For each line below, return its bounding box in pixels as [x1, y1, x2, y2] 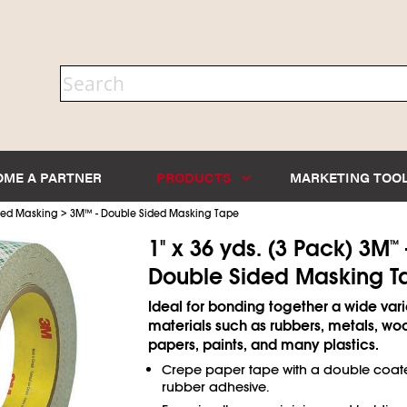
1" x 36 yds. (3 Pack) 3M [148, 234, 390, 263]
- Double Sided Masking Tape [93, 207, 239, 220]
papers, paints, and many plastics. [148, 335, 379, 354]
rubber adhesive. [162, 378, 269, 395]
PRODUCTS [156, 166, 235, 186]
